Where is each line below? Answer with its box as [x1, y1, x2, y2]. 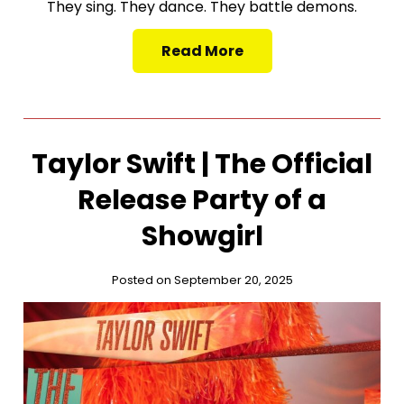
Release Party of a [78, 180, 326, 219]
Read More [161, 40, 243, 61]
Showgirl [141, 216, 263, 255]
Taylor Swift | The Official [32, 144, 372, 183]
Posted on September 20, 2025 [111, 271, 293, 289]
